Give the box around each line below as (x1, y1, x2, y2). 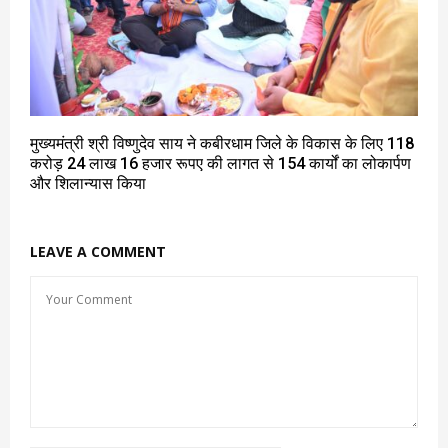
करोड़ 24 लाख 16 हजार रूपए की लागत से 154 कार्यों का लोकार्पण (30, 153, 411, 173)
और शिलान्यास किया (30, 173, 146, 193)
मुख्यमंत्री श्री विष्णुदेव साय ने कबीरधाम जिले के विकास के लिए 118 (30, 133, 414, 153)
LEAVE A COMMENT (30, 241, 166, 261)
